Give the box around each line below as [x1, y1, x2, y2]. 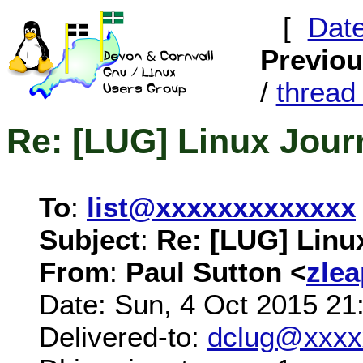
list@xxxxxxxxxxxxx [87, 190, 356, 223]
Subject [39, 223, 140, 255]
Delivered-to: [39, 320, 207, 352]
